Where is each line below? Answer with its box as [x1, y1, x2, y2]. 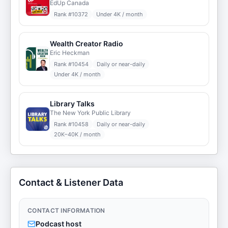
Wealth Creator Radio [50, 39, 123, 48]
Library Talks [50, 99, 95, 108]
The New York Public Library [50, 109, 131, 117]
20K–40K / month [54, 131, 101, 138]
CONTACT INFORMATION [27, 207, 105, 214]
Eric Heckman [50, 49, 90, 56]
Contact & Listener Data [19, 177, 123, 188]
